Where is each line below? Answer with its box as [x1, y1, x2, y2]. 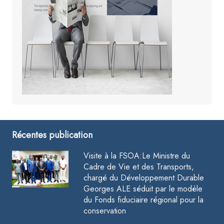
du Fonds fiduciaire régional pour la [83, 194, 204, 205]
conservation [83, 205, 126, 216]
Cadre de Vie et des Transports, [83, 161, 194, 172]
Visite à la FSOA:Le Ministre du [83, 150, 190, 161]
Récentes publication [11, 128, 92, 141]
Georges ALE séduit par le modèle [83, 183, 203, 194]
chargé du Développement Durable [83, 172, 204, 183]
